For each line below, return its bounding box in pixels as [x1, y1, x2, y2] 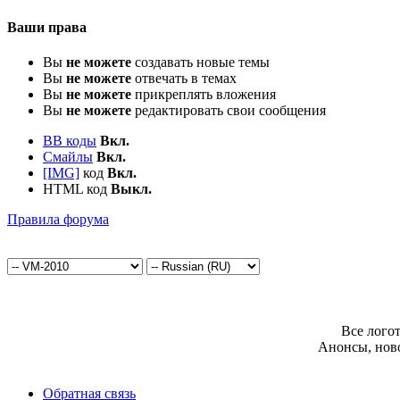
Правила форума [7, 212, 109, 228]
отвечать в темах [131, 71, 237, 87]
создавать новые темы [131, 54, 270, 71]
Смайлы [43, 149, 93, 165]
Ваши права [7, 20, 87, 36]
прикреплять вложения [131, 87, 276, 103]
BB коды [43, 133, 96, 149]
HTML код [43, 181, 111, 197]
